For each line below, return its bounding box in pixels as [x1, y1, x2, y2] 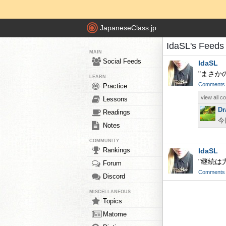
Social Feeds [103, 58, 141, 65]
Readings [103, 108, 130, 116]
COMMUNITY [89, 138, 119, 143]
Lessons [103, 95, 128, 103]
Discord [103, 173, 125, 180]
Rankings [103, 146, 130, 154]
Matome [103, 210, 127, 218]
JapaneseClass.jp [100, 24, 156, 32]
